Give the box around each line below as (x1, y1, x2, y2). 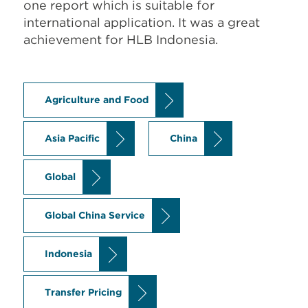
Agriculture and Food (45, 94, 148, 106)
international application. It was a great (23, 15, 260, 30)
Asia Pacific (45, 133, 100, 144)
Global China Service (45, 210, 145, 221)
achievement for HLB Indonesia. (23, 32, 218, 47)
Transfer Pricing (45, 287, 122, 298)
